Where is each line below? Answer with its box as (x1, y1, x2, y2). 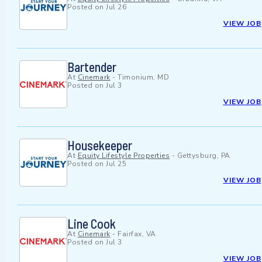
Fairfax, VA (118, 229, 156, 239)
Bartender (67, 59, 116, 75)
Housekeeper (67, 137, 132, 153)
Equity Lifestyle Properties (77, 151, 170, 161)
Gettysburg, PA (177, 151, 230, 161)
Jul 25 (106, 159, 126, 169)
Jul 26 (106, 2, 126, 12)
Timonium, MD (118, 73, 169, 82)
